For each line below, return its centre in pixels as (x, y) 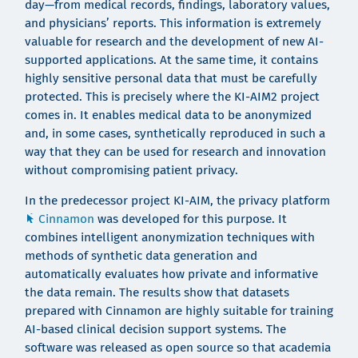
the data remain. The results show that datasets (157, 293)
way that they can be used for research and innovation (175, 151)
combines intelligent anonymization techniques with (169, 238)
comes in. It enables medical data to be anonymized (168, 115)
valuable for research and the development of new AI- (174, 41)
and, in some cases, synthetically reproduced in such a (175, 133)
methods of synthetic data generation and (141, 256)
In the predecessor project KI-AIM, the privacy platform (177, 201)
